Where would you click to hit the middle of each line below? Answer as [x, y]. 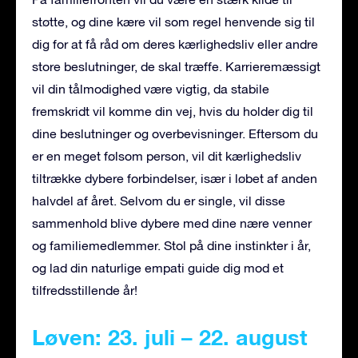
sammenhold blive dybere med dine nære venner [172, 223]
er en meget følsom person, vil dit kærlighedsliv [167, 156]
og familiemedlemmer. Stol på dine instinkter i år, [171, 246]
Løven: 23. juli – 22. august [170, 338]
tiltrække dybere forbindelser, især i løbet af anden [175, 179]
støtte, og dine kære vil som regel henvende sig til [173, 22]
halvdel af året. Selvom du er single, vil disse [159, 201]
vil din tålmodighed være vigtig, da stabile [151, 89]
